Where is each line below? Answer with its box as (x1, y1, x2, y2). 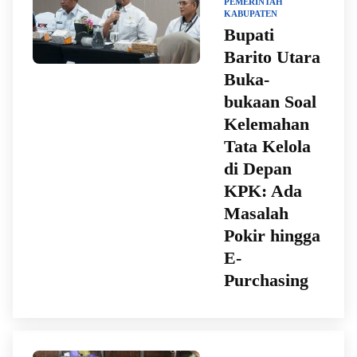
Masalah (224, 203, 288, 223)
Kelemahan (224, 114, 309, 134)
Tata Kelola (224, 136, 311, 156)
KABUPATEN (224, 9, 277, 18)
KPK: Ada (224, 181, 302, 201)
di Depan (224, 159, 292, 178)
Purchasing (224, 270, 308, 290)
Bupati (224, 25, 274, 45)
